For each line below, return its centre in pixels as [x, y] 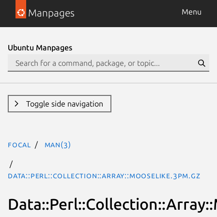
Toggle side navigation [64, 104]
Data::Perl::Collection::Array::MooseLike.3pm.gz [104, 175]
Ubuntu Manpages [40, 47]
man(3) [58, 144]
